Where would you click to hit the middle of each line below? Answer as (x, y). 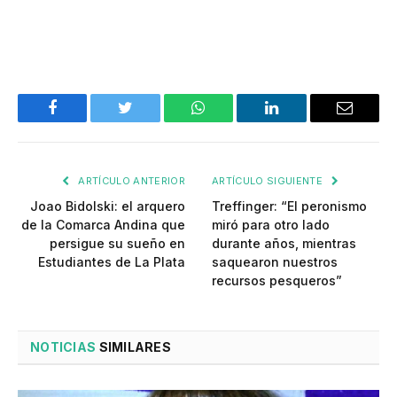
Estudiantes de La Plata (112, 261)
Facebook (82, 121)
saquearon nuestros (275, 261)
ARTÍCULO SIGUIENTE (269, 180)
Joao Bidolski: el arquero (108, 206)
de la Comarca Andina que (103, 224)
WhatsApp (231, 121)
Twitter (148, 121)
